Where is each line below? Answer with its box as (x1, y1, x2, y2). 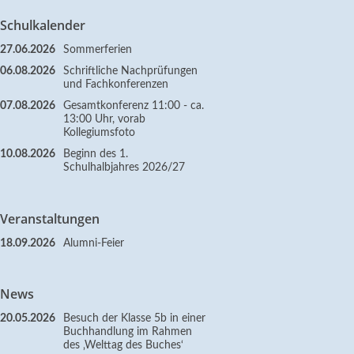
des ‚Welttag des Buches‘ (63, 340, 183, 352)
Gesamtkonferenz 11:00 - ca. (63, 100, 204, 112)
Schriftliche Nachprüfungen (63, 66, 198, 77)
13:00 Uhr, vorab (63, 114, 145, 126)
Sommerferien (63, 44, 132, 56)
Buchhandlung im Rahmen (63, 326, 192, 338)
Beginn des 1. (63, 149, 128, 160)
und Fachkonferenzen (63, 79, 168, 91)
